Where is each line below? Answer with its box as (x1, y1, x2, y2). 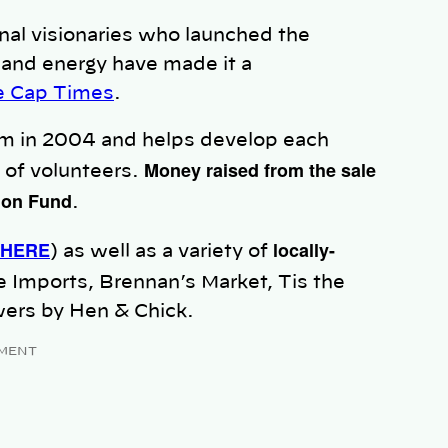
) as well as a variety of (50, 243, 273, 262)
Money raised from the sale (144, 157, 376, 184)
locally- (273, 237, 335, 264)
